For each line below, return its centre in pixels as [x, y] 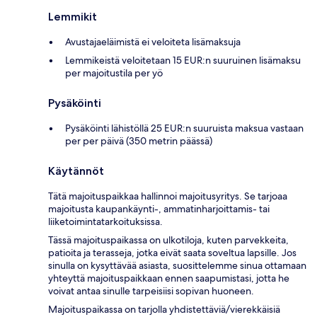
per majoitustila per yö [114, 73]
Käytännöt [76, 171]
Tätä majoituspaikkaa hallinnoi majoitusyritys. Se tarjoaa [168, 196]
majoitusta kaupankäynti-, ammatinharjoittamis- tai [159, 208]
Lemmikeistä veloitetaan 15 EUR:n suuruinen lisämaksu [183, 60]
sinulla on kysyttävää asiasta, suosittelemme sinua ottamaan [177, 265]
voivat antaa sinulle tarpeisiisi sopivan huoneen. [151, 290]
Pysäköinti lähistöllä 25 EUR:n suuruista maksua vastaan [184, 128]
